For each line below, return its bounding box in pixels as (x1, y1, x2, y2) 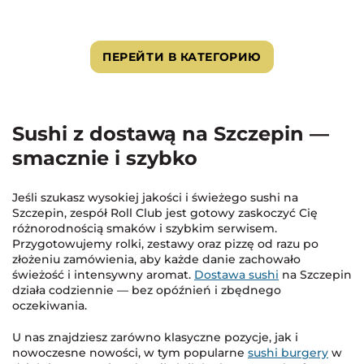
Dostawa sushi (194, 266, 279, 282)
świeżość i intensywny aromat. (12, 266, 194, 282)
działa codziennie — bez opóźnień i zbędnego (12, 282, 281, 297)
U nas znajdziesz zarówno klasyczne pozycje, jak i (12, 329, 298, 344)
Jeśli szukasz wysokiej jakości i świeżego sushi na (12, 189, 298, 205)
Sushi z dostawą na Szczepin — (12, 121, 329, 145)
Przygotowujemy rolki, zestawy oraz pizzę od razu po (12, 236, 318, 251)
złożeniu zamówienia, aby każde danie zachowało (12, 251, 301, 266)
